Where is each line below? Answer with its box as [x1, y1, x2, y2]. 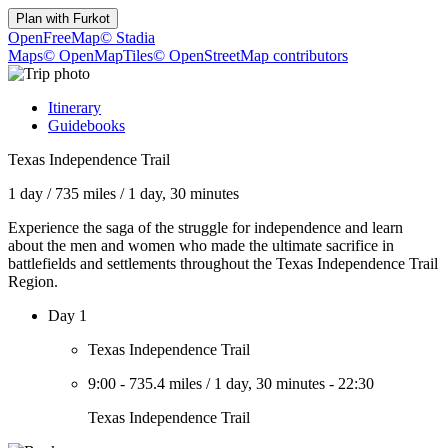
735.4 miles [129, 375, 202, 392]
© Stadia [100, 29, 155, 46]
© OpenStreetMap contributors [153, 47, 348, 64]
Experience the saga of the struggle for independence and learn [8, 219, 403, 236]
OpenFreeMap [8, 29, 100, 46]
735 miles [55, 185, 116, 202]
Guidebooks [48, 117, 125, 134]
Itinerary [48, 99, 101, 116]
